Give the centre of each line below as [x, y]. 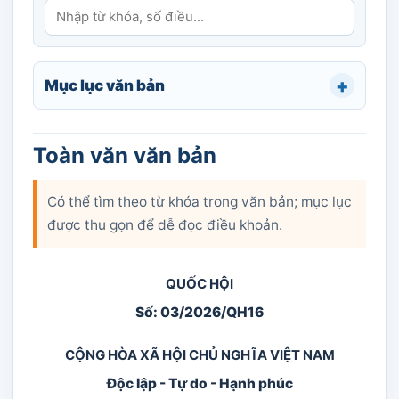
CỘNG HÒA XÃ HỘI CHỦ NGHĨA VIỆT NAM [199, 355]
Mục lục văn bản [105, 85]
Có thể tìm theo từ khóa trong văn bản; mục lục [199, 202]
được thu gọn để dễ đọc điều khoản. [165, 225]
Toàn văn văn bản [125, 155]
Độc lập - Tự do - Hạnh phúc [199, 383]
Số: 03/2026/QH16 [199, 312]
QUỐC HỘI [199, 284]
